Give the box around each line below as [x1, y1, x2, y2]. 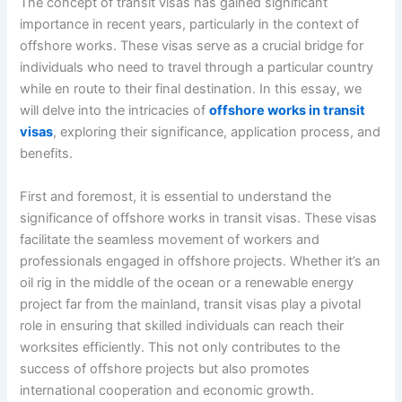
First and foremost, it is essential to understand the [20, 188, 332, 205]
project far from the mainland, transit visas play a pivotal [20, 295, 362, 312]
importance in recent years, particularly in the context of [20, 16, 360, 33]
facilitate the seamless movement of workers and [20, 231, 320, 248]
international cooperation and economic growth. [20, 381, 319, 398]
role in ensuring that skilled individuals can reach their [20, 317, 345, 334]
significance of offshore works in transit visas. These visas [20, 209, 378, 226]
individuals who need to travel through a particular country [20, 59, 374, 76]
